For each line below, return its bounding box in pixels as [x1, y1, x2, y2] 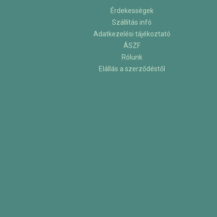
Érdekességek [110, 7, 154, 15]
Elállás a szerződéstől [98, 65, 165, 73]
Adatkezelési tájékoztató [93, 30, 170, 38]
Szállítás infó [112, 18, 152, 27]
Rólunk [121, 53, 142, 62]
